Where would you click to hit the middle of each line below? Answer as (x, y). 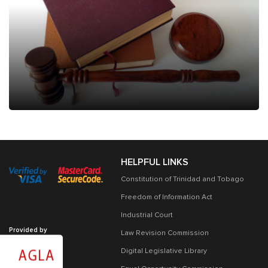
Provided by (28, 230)
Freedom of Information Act (166, 197)
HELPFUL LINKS (154, 162)
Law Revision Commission (165, 233)
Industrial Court (147, 215)
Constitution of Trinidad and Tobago (182, 179)
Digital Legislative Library (164, 251)
